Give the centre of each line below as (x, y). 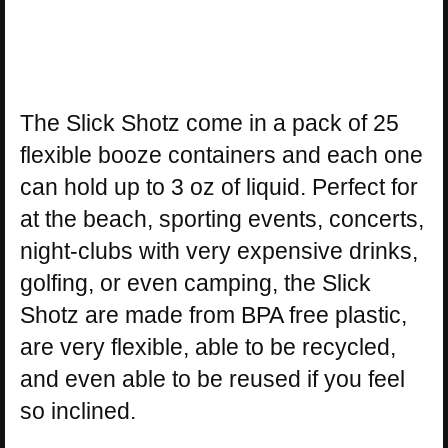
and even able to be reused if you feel (212, 379)
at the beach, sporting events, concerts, (222, 219)
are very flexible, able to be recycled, (208, 347)
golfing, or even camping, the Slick (195, 283)
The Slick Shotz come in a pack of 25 (209, 123)
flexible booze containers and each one (221, 155)
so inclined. (78, 411)
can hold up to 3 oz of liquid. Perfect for (219, 187)
